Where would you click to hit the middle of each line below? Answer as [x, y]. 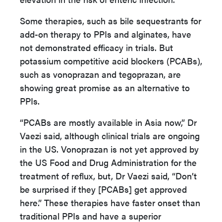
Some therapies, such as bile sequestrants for [111, 21]
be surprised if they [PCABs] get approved [103, 189]
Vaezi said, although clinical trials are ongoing [110, 136]
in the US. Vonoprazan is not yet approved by [109, 149]
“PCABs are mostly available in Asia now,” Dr [108, 122]
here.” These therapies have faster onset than [110, 202]
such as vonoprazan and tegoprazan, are [100, 74]
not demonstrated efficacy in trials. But [96, 47]
